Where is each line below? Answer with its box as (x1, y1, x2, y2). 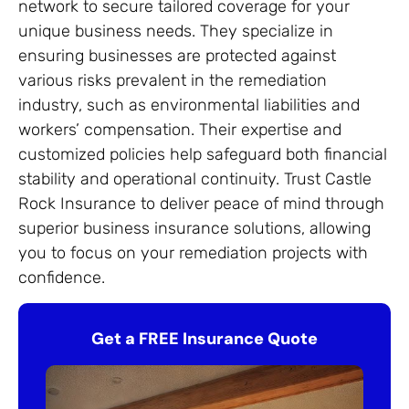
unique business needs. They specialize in (18, 20, 333, 41)
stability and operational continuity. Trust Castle (18, 168, 372, 189)
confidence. (18, 267, 105, 288)
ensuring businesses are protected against (18, 45, 336, 66)
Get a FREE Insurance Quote (91, 328, 318, 351)
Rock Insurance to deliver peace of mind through (18, 193, 384, 214)
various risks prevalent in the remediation (18, 69, 327, 90)
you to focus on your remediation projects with (18, 242, 368, 263)
